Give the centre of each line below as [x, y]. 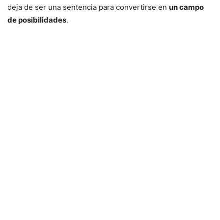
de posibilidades [37, 20]
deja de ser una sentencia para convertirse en [88, 7]
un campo [186, 7]
